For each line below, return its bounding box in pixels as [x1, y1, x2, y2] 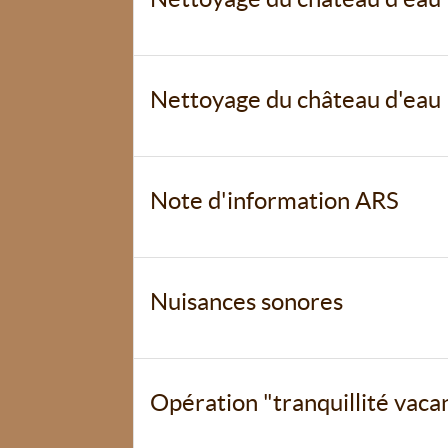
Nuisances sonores [150, 288, 343, 315]
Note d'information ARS [150, 187, 399, 214]
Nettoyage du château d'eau [150, 86, 441, 113]
